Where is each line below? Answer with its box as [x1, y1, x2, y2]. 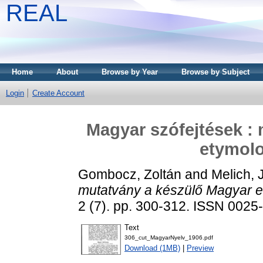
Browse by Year [102, 68, 158, 76]
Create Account [32, 89, 85, 97]
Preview [187, 244, 214, 253]
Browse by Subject [181, 68, 249, 76]
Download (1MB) [124, 244, 180, 253]
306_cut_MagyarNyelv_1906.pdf [124, 234, 213, 241]
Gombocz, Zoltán [78, 166, 181, 182]
